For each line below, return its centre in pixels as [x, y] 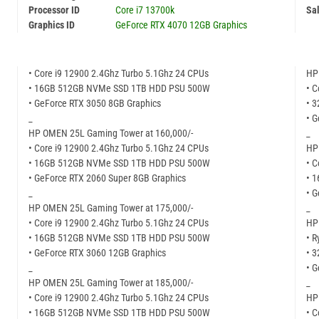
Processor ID [54, 10]
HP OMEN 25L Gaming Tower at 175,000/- [111, 208]
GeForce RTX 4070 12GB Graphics [181, 25]
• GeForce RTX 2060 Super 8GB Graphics [107, 178]
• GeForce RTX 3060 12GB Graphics [97, 253]
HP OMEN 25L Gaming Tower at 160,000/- [111, 134]
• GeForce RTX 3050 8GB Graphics [95, 104]
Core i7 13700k [145, 10]
